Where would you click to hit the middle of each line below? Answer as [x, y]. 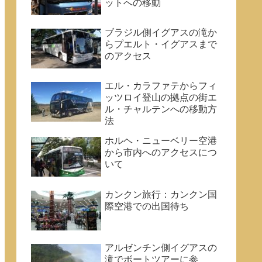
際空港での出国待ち [147, 206]
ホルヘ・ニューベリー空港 [161, 141]
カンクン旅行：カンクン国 [161, 194]
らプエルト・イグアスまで [161, 44]
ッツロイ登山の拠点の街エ [161, 98]
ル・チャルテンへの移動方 [161, 109]
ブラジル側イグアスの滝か [161, 32]
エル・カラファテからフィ [161, 86]
